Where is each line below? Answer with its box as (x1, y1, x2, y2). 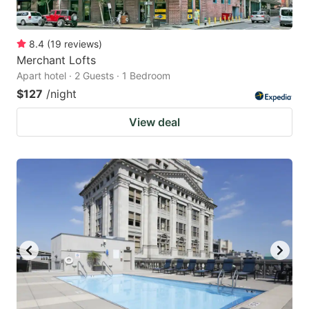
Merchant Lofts (17, 52, 96, 67)
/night (46, 86, 77, 101)
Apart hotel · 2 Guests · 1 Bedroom (17, 69, 170, 81)
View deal (129, 114, 180, 129)
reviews (64, 37, 99, 50)
